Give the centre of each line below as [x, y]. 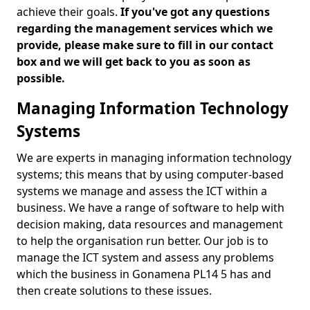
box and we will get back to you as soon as [134, 62]
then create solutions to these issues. [114, 291]
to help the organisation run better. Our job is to [143, 241]
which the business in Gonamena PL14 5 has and [144, 274]
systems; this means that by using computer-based [150, 174]
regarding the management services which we [145, 28]
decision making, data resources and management [150, 224]
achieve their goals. [69, 12]
